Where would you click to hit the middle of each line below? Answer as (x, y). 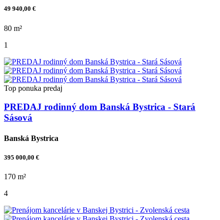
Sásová (18, 118)
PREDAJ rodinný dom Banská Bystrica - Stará (100, 107)
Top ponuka (23, 88)
